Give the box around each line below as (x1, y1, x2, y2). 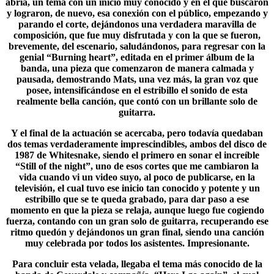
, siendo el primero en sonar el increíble (98, 150, 259, 160)
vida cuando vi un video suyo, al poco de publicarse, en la (19, 172, 255, 182)
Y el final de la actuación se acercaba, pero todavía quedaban (11, 128, 263, 138)
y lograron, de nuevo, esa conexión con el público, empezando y (6, 8, 268, 18)
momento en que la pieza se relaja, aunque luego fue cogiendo (10, 205, 264, 215)
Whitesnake (49, 150, 98, 160)
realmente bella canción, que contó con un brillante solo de (17, 96, 257, 106)
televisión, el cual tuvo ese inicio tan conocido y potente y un (14, 183, 260, 193)
